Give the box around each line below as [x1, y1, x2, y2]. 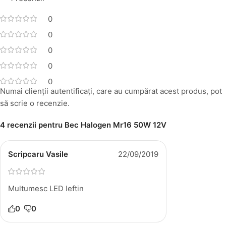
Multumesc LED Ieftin [8, 183, 84, 193]
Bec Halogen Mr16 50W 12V [65, 120, 166, 130]
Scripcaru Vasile [8, 149, 68, 159]
